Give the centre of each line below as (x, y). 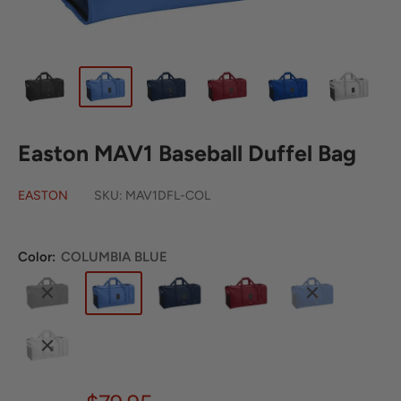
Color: (38, 257)
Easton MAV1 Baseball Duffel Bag (187, 154)
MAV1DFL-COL (168, 196)
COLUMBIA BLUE (114, 257)
